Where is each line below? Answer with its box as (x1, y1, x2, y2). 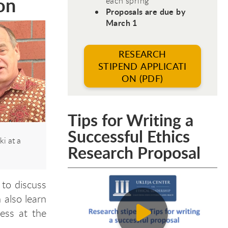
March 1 (106, 16, 137, 28)
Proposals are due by (106, 5, 185, 17)
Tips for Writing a (68, 108, 193, 131)
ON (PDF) (122, 72, 163, 84)
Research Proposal (68, 140, 201, 164)
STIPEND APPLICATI (98, 60, 187, 72)
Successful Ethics (68, 124, 190, 148)
